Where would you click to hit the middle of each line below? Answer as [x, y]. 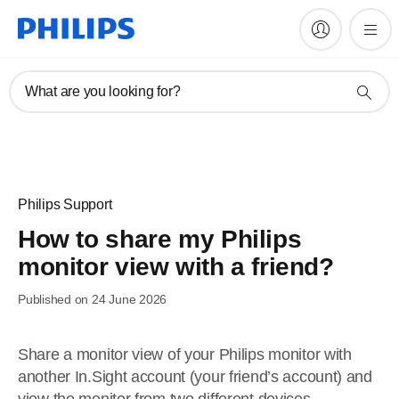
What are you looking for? [103, 91]
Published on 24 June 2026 [93, 299]
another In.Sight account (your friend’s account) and [195, 377]
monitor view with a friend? [176, 267]
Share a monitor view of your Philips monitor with [185, 354]
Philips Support [65, 204]
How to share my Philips [160, 239]
